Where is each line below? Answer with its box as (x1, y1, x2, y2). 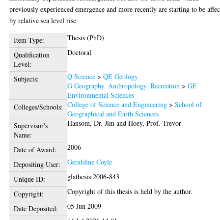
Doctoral (67, 47, 92, 57)
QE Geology (103, 71, 138, 81)
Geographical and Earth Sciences (67, 109, 159, 118)
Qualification (13, 50, 50, 59)
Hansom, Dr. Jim (67, 118, 115, 128)
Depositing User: (13, 159, 60, 169)
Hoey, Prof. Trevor (128, 118, 182, 128)
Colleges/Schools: (13, 102, 63, 111)
